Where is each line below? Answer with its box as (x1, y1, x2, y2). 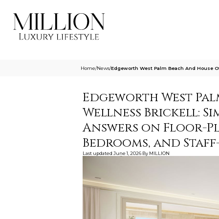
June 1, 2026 (113, 150, 141, 156)
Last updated (82, 150, 112, 156)
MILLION (149, 150, 170, 156)
